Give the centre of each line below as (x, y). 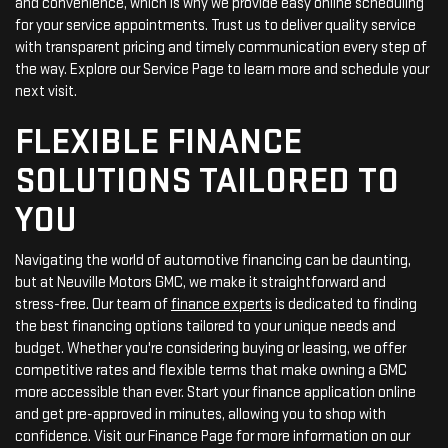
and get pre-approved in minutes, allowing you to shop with (200, 414)
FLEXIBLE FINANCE (158, 142)
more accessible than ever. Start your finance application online (215, 392)
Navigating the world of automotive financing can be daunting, (213, 260)
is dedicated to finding (344, 304)
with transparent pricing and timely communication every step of (221, 47)
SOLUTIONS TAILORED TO (207, 181)
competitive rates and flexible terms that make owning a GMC (211, 370)
